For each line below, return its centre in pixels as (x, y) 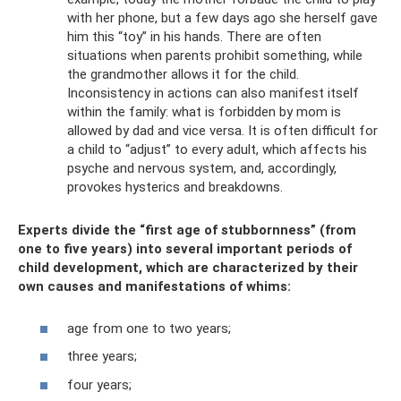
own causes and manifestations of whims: (154, 286)
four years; (99, 384)
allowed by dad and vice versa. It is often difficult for (222, 131)
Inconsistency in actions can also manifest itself (213, 93)
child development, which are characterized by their (188, 268)
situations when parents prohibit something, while (215, 55)
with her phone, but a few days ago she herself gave (222, 18)
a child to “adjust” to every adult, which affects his (217, 149)
